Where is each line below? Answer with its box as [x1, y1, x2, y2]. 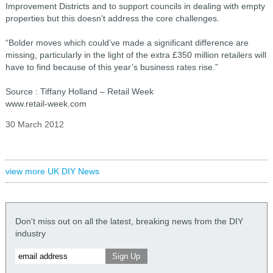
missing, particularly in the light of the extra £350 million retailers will [5, 50, 266, 60]
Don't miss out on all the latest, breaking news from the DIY [15, 216, 243, 226]
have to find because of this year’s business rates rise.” [5, 62, 218, 72]
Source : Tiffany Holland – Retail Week [5, 87, 154, 96]
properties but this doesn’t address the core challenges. [5, 13, 219, 23]
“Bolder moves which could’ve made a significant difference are [5, 38, 249, 48]
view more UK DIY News [5, 166, 99, 176]
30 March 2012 [5, 119, 64, 129]
